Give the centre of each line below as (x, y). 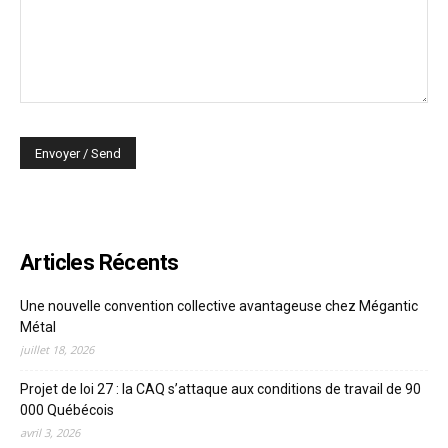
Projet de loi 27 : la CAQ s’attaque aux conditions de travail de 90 (220, 388)
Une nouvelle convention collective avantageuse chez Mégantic (219, 305)
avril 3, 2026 (50, 432)
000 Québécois (67, 409)
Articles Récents (99, 262)
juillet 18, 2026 (57, 349)
